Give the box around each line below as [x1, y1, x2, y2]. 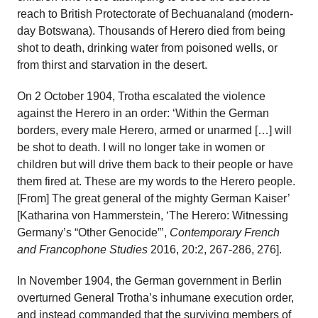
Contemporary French [170, 226, 280, 238]
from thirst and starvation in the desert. [17, 59, 207, 71]
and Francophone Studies [17, 243, 150, 256]
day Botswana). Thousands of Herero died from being [17, 25, 285, 37]
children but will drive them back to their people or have [17, 158, 293, 170]
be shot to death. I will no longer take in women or [17, 141, 265, 153]
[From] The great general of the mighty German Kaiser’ [17, 192, 290, 204]
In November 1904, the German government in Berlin [17, 275, 282, 287]
